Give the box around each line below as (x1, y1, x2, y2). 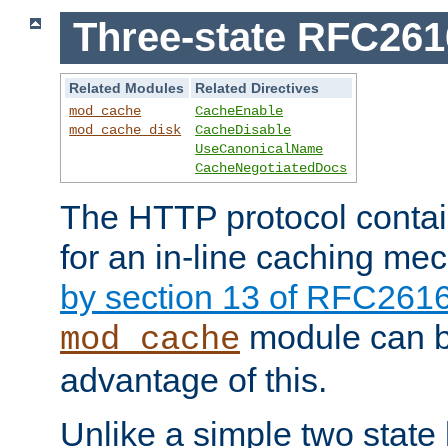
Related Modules (69, 80, 185, 97)
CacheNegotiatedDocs (195, 160, 348, 177)
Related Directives (195, 80, 320, 97)
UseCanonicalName (195, 141, 324, 158)
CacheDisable (195, 122, 292, 139)
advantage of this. (60, 361, 327, 400)
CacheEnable (195, 103, 284, 120)
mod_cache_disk (69, 122, 182, 139)
